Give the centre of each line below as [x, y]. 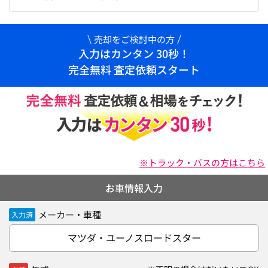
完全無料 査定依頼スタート [134, 69]
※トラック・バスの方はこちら [202, 162]
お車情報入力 [134, 188]
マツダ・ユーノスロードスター [134, 237]
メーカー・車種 [70, 214]
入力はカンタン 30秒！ [134, 53]
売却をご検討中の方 [134, 39]
